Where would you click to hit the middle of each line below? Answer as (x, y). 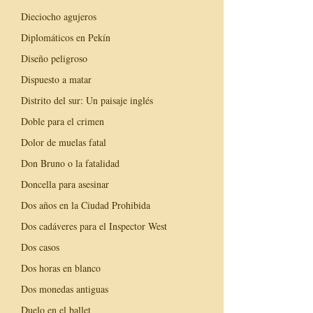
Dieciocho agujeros (59, 16)
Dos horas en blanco (61, 268)
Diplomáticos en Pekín (66, 37)
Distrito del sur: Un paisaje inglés (87, 100)
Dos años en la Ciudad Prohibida (86, 205)
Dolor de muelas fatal (64, 142)
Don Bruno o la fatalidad (70, 163)
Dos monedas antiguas (65, 289)
